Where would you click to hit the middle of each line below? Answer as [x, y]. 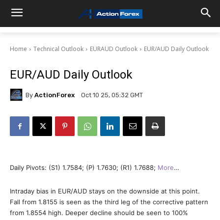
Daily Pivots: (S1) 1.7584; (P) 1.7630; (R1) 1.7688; [84, 167]
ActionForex [55, 95]
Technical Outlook [58, 49]
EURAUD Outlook [114, 49]
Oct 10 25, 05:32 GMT [112, 95]
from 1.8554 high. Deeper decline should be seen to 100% [99, 213]
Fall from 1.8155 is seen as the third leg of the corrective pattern [109, 202]
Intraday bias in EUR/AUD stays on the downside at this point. [105, 191]
